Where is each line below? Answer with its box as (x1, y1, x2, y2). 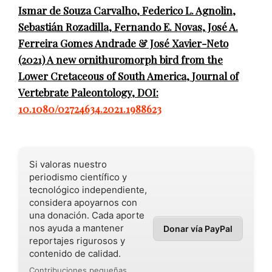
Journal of (192, 69, 239, 83)
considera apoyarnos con (29, 196, 137, 208)
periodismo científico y (29, 171, 127, 183)
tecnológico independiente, (29, 183, 147, 195)
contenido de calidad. (29, 247, 121, 259)
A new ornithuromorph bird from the (47, 52, 223, 66)
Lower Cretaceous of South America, (18, 69, 189, 83)
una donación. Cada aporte (29, 209, 144, 221)
